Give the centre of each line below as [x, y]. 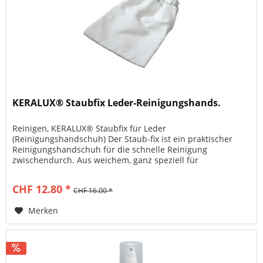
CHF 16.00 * [93, 191]
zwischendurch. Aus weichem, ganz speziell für [106, 160]
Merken [43, 211]
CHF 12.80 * [42, 189]
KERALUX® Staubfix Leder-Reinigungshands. [117, 103]
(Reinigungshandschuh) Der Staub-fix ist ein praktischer [123, 139]
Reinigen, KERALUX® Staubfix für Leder [90, 129]
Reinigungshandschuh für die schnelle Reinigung [110, 150]
